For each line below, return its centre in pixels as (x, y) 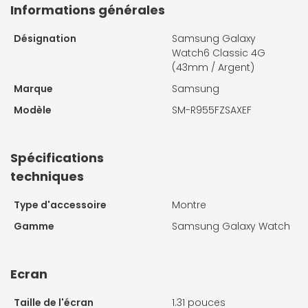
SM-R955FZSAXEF (212, 110)
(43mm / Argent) (213, 67)
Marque (33, 88)
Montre (189, 205)
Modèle (33, 110)
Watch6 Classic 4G (219, 53)
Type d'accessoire (60, 205)
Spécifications (57, 157)
